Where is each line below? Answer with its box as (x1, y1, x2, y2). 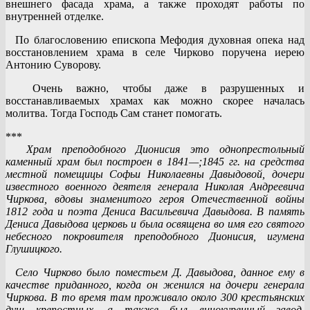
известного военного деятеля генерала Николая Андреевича (6, 180, 304, 192)
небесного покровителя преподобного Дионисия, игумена (6, 230, 304, 242)
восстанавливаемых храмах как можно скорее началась (6, 94, 304, 107)
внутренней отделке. (6, 10, 104, 22)
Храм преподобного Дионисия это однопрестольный (15, 143, 305, 155)
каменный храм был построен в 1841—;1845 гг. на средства (6, 155, 304, 167)
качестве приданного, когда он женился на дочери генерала (6, 278, 304, 291)
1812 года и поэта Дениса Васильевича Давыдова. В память (6, 205, 304, 217)
